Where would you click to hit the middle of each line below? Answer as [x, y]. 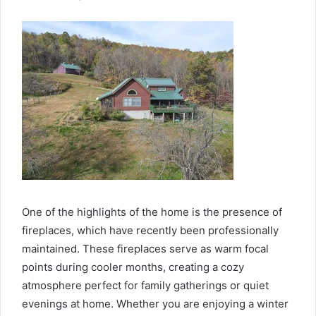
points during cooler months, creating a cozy [133, 267]
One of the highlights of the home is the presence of [152, 212]
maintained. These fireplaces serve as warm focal [145, 248]
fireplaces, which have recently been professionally [150, 230]
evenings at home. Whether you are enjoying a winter [155, 303]
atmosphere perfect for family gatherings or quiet [145, 285]
